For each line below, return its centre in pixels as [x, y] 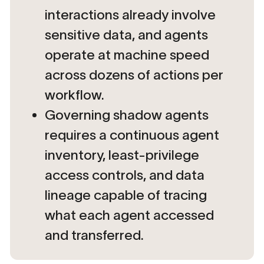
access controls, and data [124, 175]
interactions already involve [130, 14]
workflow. [74, 95]
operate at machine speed [127, 55]
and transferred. [94, 235]
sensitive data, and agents [126, 34]
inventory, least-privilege [122, 155]
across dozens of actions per [134, 75]
